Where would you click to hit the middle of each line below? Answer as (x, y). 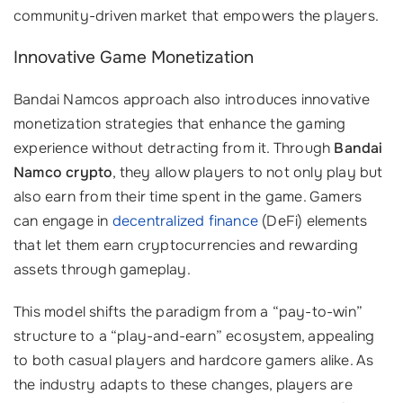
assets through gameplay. (102, 270)
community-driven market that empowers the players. (197, 16)
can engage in (63, 221)
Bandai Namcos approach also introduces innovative (192, 100)
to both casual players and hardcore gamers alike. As (194, 361)
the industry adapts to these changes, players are (183, 385)
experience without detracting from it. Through (174, 148)
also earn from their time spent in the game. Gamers (188, 197)
